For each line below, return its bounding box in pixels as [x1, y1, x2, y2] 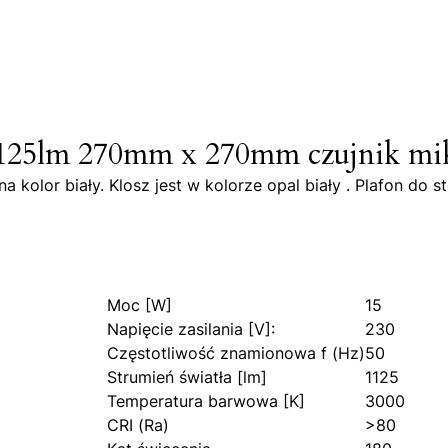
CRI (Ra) [107, 414, 169, 435]
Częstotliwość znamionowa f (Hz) [107, 342, 365, 363]
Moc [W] [107, 294, 172, 315]
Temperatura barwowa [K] [107, 390, 305, 411]
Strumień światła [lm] [107, 366, 267, 387]
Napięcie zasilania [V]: [107, 318, 275, 339]
